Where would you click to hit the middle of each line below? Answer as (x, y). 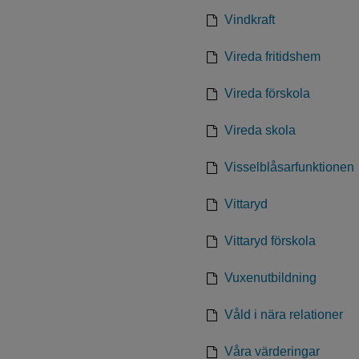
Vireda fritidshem (272, 56)
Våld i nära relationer (284, 315)
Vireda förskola (267, 93)
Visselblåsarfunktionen (289, 167)
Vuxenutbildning (270, 278)
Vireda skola (260, 130)
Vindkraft (250, 20)
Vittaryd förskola (270, 241)
